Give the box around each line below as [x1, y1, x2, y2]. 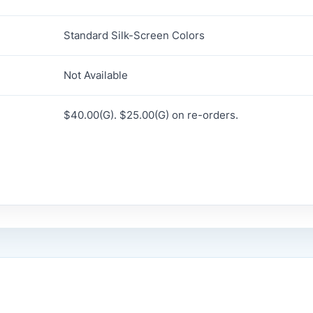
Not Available [64, 68, 128, 82]
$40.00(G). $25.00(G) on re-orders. [64, 108, 238, 122]
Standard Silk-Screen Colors [64, 28, 205, 42]
